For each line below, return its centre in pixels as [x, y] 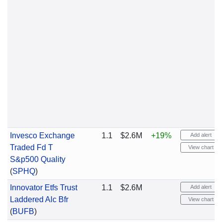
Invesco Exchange [42, 136]
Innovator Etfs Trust [43, 188]
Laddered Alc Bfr [39, 199]
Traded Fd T [31, 147]
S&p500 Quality [37, 159]
